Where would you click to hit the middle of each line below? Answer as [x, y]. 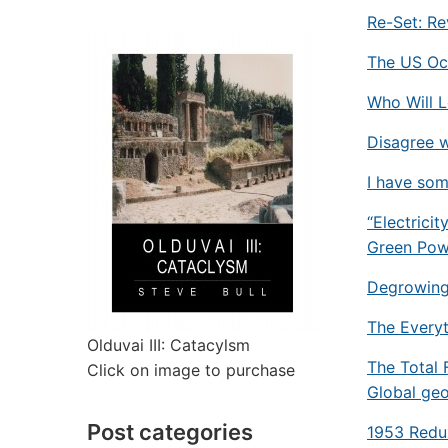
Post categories [170, 432]
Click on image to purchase [191, 370]
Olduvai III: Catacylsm [168, 345]
